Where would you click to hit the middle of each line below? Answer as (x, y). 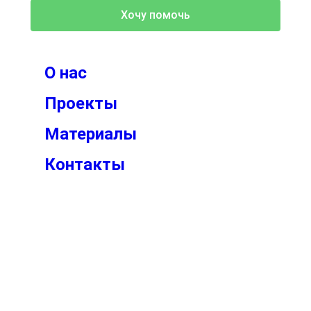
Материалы (90, 134)
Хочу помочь (155, 15)
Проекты (81, 103)
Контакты (84, 164)
